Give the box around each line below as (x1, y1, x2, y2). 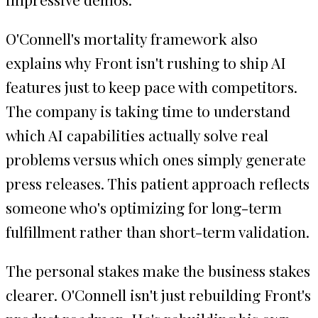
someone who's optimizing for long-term (6, 197, 282, 217)
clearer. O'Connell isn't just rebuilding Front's (6, 284, 311, 305)
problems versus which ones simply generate (6, 148, 306, 169)
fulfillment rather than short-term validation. (6, 221, 309, 241)
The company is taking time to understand (6, 100, 290, 121)
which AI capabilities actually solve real (6, 124, 268, 145)
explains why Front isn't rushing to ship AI (6, 52, 286, 72)
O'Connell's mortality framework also (6, 28, 258, 48)
